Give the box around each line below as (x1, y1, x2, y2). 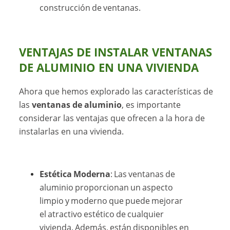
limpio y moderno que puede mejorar (40, 195, 183, 206)
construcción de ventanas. (40, 2, 141, 13)
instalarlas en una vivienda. (19, 125, 124, 137)
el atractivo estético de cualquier (40, 208, 164, 220)
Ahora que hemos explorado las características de (19, 85, 214, 97)
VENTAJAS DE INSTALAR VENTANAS (19, 44, 213, 60)
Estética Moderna (40, 168, 111, 180)
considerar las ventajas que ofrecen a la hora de (19, 112, 205, 124)
